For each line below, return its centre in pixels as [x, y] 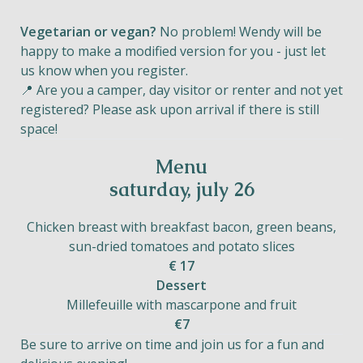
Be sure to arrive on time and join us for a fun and [172, 344]
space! [39, 129]
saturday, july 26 [181, 189]
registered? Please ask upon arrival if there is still [170, 109]
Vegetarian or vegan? [88, 32]
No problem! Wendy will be [239, 32]
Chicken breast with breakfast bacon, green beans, [181, 227]
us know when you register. [104, 70]
